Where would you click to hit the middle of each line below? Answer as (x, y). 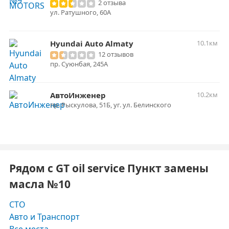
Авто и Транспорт (44, 217)
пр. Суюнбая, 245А (79, 64)
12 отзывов (116, 54)
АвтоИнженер (78, 95)
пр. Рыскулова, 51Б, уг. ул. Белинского (111, 105)
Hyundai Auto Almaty (92, 43)
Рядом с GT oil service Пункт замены (109, 168)
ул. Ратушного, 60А (81, 12)
